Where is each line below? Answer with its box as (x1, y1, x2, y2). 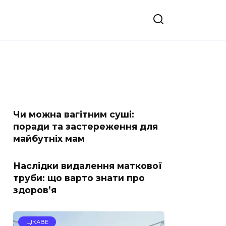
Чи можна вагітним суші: (13, 109, 134, 120)
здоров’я (13, 185, 56, 195)
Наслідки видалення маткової (13, 160, 162, 171)
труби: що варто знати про (13, 173, 145, 183)
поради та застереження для (13, 121, 158, 132)
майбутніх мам (13, 133, 85, 144)
